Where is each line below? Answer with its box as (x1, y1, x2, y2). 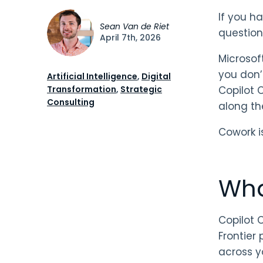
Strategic (120, 83, 162, 95)
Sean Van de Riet (100, 20, 169, 32)
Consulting (47, 96, 95, 108)
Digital (141, 70, 171, 82)
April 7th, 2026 (100, 31, 161, 43)
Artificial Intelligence (47, 70, 137, 82)
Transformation (47, 83, 116, 95)
